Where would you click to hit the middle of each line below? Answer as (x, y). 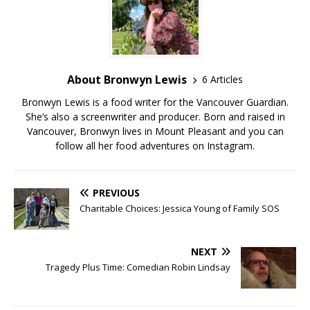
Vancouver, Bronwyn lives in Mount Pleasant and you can (155, 131)
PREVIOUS (116, 192)
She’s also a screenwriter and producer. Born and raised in (155, 116)
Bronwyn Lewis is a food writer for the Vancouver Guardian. (155, 102)
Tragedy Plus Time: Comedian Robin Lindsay (138, 267)
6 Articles (222, 80)
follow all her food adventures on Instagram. (155, 145)
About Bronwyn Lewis (127, 79)
